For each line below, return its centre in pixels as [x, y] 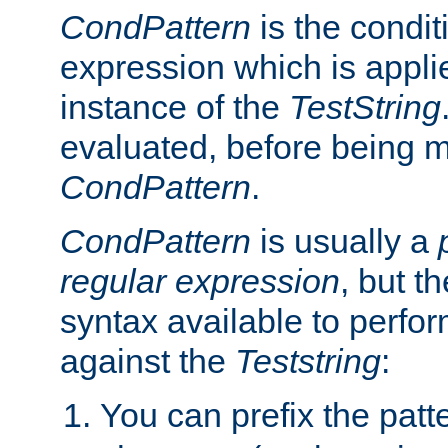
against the [147, 360]
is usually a [344, 240]
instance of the [174, 106]
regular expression [200, 280]
